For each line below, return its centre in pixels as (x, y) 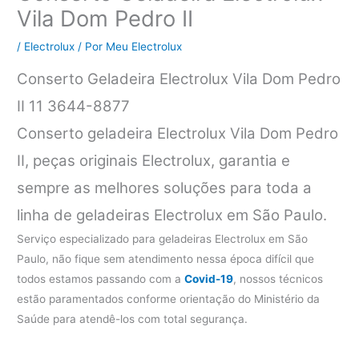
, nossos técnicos (278, 279)
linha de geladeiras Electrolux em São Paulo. (172, 216)
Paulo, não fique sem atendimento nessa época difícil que (166, 259)
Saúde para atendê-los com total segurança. (133, 319)
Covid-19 (209, 279)
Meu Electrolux (144, 47)
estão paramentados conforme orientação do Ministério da (169, 299)
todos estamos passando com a (101, 279)
